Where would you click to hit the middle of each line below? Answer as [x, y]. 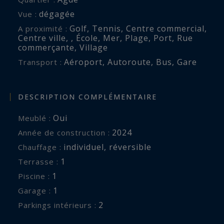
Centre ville [42, 38]
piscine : [37, 176]
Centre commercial [165, 29]
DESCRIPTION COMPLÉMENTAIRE [87, 96]
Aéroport [83, 62]
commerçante [46, 48]
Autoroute [129, 62]
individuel [84, 147]
